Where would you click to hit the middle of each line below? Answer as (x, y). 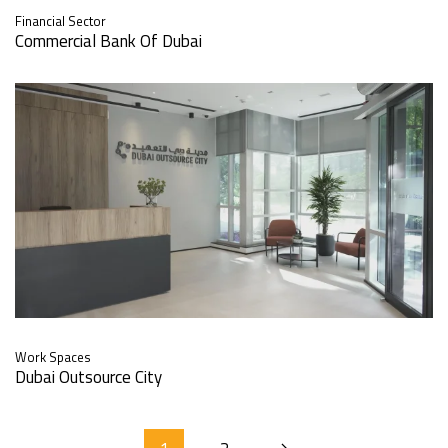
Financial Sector (60, 20)
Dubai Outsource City (88, 376)
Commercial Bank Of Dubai (108, 40)
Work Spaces (53, 356)
